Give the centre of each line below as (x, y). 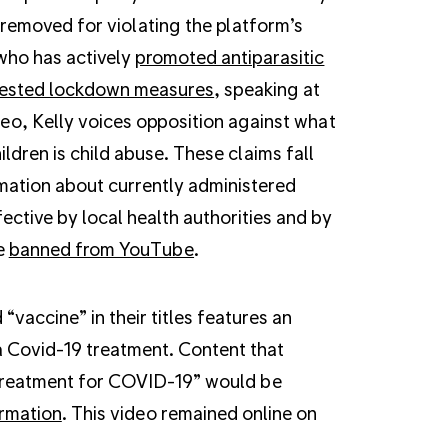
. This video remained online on (189, 412)
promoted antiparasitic (229, 56)
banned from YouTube (101, 248)
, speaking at (267, 88)
